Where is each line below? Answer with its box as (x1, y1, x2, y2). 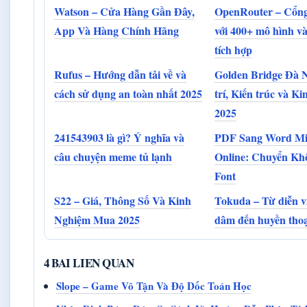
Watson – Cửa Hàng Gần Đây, (54, 3, 195, 20)
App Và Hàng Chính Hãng (54, 23, 179, 39)
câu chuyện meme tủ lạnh (54, 149, 172, 165)
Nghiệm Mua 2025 (54, 212, 140, 228)
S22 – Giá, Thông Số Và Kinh (54, 193, 191, 209)
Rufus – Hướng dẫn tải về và (54, 66, 186, 83)
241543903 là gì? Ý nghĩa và (54, 130, 184, 146)
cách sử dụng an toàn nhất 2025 (54, 86, 202, 102)
